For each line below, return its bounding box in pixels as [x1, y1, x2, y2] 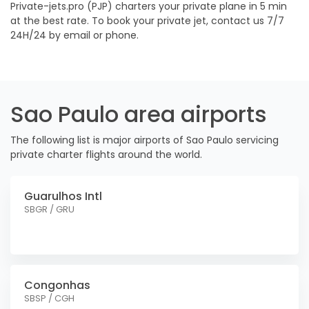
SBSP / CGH [24, 292, 74, 305]
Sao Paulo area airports [10, 99, 267, 130]
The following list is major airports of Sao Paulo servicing [10, 133, 279, 147]
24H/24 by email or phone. [10, 28, 139, 42]
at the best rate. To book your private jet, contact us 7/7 [10, 14, 284, 28]
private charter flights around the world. [10, 148, 202, 161]
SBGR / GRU [24, 203, 74, 216]
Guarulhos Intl [24, 188, 102, 204]
